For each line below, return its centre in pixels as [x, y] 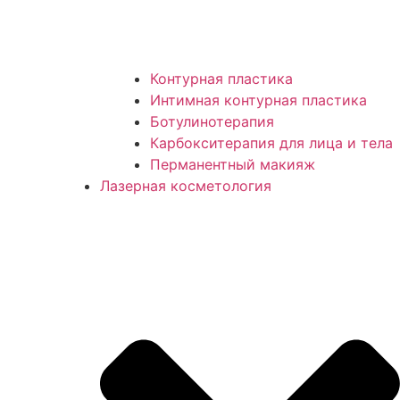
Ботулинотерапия [212, 122]
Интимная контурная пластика [258, 100]
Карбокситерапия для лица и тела [271, 143]
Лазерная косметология [186, 186]
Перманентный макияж [233, 165]
